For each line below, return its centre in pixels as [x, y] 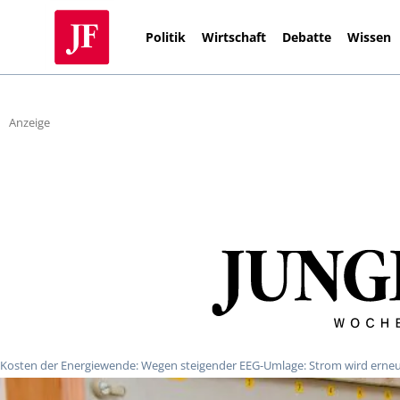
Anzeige [29, 123]
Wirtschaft [234, 37]
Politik [166, 37]
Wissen [370, 37]
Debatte [307, 37]
